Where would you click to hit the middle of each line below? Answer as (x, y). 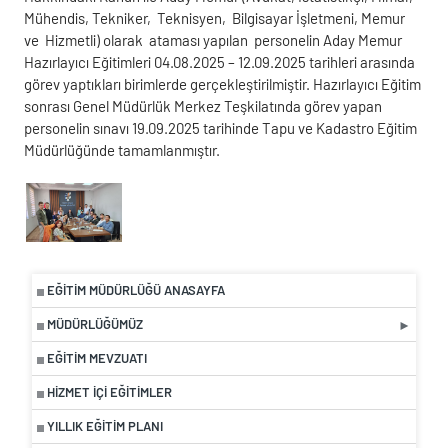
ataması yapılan (198, 39)
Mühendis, (56, 17)
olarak (123, 39)
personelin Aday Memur (328, 39)
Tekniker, (121, 17)
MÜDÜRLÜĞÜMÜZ (95, 324)
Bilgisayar (262, 17)
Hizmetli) (72, 39)
